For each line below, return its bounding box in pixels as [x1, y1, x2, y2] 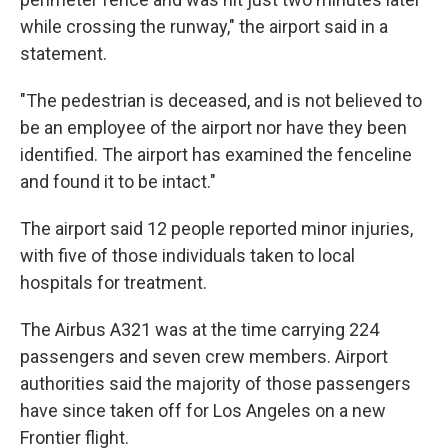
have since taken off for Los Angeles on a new [20, 400, 386, 421]
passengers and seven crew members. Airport [20, 346, 388, 367]
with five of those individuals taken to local [20, 245, 355, 266]
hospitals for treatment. [20, 272, 207, 293]
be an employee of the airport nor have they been [20, 117, 407, 138]
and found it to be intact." [20, 171, 216, 192]
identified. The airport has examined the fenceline [20, 144, 412, 165]
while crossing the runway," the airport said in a [20, 16, 388, 37]
